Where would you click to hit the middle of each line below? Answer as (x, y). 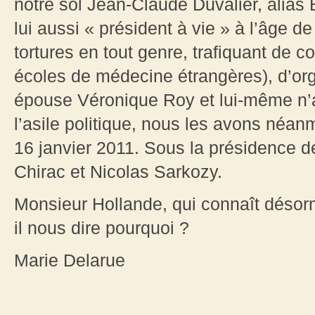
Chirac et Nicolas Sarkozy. (118, 172)
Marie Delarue (70, 261)
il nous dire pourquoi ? (102, 228)
